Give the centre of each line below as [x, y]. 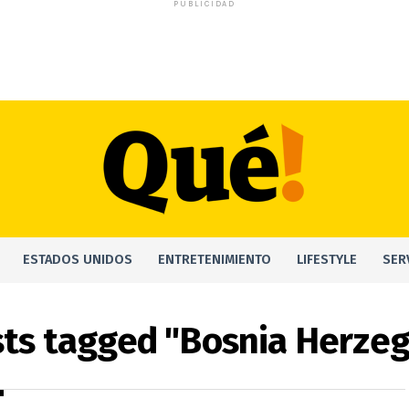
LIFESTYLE [327, 260]
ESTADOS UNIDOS [78, 260]
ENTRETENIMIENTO [215, 260]
